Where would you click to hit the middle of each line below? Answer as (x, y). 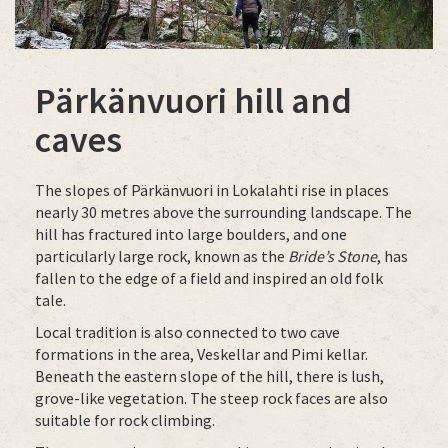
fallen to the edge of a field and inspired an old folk (209, 277)
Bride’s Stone (332, 255)
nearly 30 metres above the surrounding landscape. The (223, 211)
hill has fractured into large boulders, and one (191, 233)
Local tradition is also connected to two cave (187, 331)
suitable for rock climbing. (125, 419)
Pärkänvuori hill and (193, 100)
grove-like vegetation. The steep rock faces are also (211, 397)
